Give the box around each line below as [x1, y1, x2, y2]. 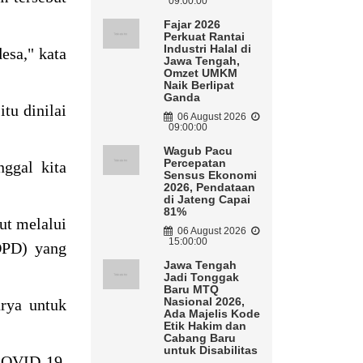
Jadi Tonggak [163, 271, 239, 284]
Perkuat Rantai [163, 30, 245, 44]
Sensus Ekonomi [163, 169, 257, 182]
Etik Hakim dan [163, 319, 246, 333]
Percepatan [163, 156, 226, 170]
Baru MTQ [163, 283, 219, 297]
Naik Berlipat [163, 79, 234, 92]
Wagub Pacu [163, 144, 233, 158]
